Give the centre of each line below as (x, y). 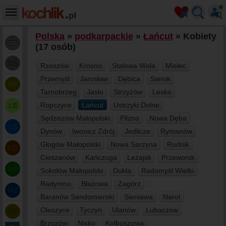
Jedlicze (137, 131)
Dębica (129, 79)
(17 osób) (55, 47)
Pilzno (130, 118)
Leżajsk (139, 157)
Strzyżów (128, 92)
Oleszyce (55, 210)
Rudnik (178, 144)
